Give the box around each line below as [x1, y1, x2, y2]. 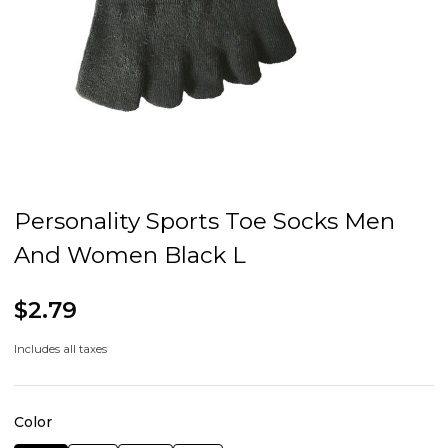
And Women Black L [14, 241, 246, 270]
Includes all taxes [14, 342, 107, 357]
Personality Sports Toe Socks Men [14, 207, 395, 236]
